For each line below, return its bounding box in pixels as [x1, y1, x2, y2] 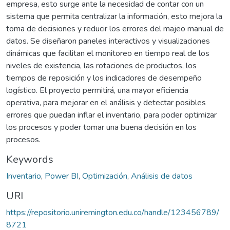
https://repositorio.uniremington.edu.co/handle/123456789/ [6, 206, 219, 218]
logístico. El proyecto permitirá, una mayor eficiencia [6, 84, 188, 96]
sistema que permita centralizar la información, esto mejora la [6, 10, 222, 22]
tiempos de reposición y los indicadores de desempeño [6, 72, 202, 84]
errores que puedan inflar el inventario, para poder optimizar [6, 109, 217, 121]
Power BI [45, 170, 79, 182]
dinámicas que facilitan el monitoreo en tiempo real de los [6, 47, 209, 59]
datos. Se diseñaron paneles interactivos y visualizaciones [6, 35, 210, 47]
